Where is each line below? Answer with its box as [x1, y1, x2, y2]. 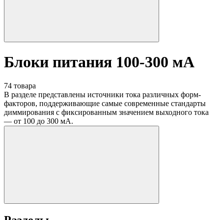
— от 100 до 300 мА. [4, 117, 73, 126]
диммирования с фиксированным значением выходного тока [4, 108, 209, 117]
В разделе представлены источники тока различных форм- [4, 90, 201, 99]
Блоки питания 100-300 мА [4, 53, 194, 71]
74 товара [4, 82, 36, 90]
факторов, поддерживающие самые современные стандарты [4, 99, 206, 108]
